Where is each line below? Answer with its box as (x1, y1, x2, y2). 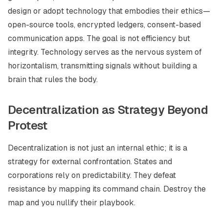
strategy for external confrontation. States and (8, 156, 172, 167)
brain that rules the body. (8, 74, 98, 85)
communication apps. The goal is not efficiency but (8, 33, 190, 44)
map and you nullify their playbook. (8, 197, 135, 208)
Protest (8, 118, 47, 133)
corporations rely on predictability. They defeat (8, 170, 176, 180)
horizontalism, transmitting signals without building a (8, 61, 197, 71)
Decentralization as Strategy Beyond (8, 102, 208, 117)
